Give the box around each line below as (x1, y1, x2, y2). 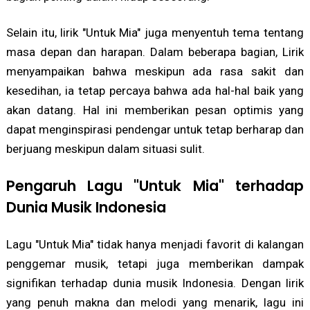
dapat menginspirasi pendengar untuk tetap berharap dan (6, 122, 304, 137)
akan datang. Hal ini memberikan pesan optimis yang (6, 103, 304, 118)
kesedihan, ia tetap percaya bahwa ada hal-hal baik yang (6, 84, 304, 98)
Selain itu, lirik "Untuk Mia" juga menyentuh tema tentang (6, 26, 304, 40)
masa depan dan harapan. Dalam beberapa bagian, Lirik (6, 45, 304, 60)
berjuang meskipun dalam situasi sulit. (6, 142, 205, 156)
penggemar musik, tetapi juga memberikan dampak (6, 257, 304, 271)
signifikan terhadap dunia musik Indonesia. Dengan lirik (6, 276, 304, 291)
